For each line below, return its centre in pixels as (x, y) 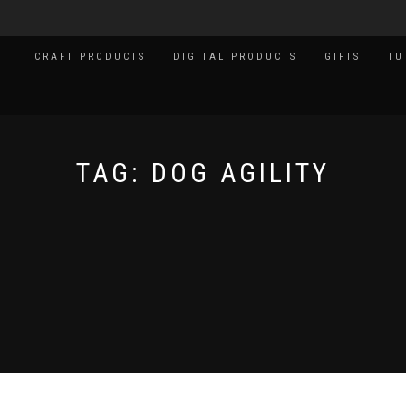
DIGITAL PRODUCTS (235, 57)
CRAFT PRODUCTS (90, 57)
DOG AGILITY (241, 173)
